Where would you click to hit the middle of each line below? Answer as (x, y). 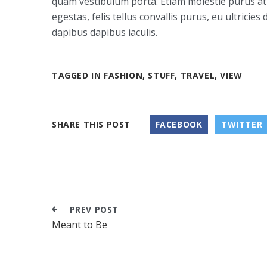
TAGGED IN (78, 76)
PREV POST (94, 210)
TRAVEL (198, 76)
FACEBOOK (179, 125)
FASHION (123, 76)
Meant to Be (80, 225)
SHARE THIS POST (91, 125)
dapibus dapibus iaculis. (105, 32)
